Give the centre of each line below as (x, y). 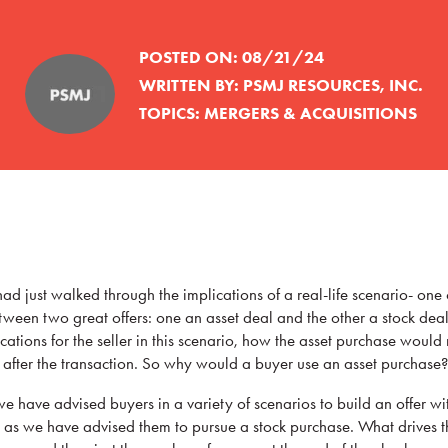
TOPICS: (169, 113)
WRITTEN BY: (191, 85)
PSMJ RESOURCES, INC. (333, 85)
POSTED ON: (190, 57)
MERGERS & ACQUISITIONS (310, 113)
